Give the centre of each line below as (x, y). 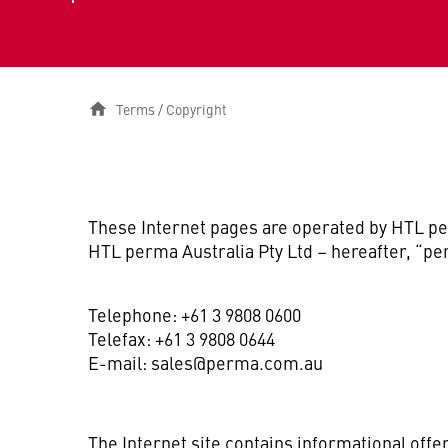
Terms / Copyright (171, 109)
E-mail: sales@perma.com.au (205, 362)
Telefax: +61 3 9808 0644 (181, 338)
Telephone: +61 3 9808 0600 (194, 314)
